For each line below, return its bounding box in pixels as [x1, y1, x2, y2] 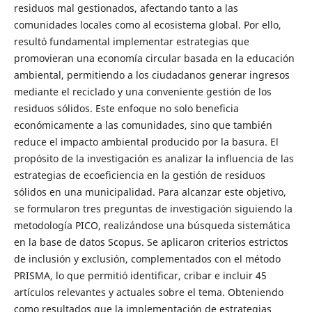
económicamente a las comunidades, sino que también [13, 118, 272, 132]
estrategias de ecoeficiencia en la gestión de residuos [13, 168, 265, 182]
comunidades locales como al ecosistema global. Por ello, [13, 17, 281, 31]
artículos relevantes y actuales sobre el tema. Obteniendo [13, 285, 283, 299]
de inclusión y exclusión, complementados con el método [13, 251, 281, 265]
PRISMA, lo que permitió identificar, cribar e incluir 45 [13, 268, 267, 282]
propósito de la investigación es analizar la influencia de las [13, 151, 294, 165]
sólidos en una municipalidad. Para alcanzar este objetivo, [13, 185, 286, 198]
